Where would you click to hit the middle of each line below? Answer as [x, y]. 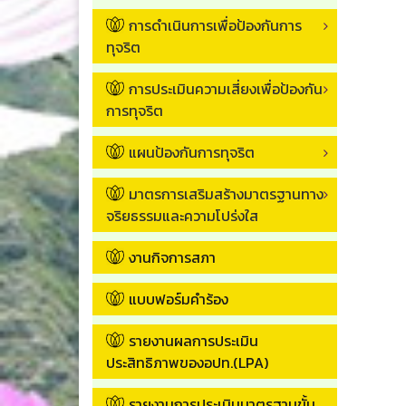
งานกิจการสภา [172, 257]
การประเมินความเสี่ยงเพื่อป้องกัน [226, 88]
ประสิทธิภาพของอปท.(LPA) [187, 362]
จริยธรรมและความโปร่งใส [182, 215]
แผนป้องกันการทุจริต [192, 152]
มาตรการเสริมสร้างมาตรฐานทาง [226, 193]
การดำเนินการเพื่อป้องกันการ [215, 25]
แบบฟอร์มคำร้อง [179, 299]
